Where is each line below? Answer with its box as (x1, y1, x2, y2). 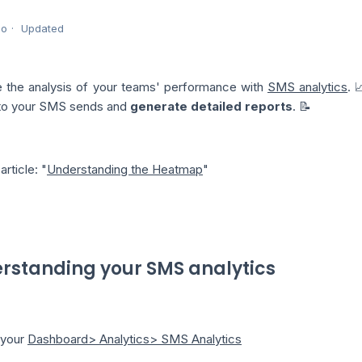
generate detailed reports (130, 99, 293, 115)
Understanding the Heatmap (47, 162, 203, 178)
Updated (21, 22, 64, 36)
